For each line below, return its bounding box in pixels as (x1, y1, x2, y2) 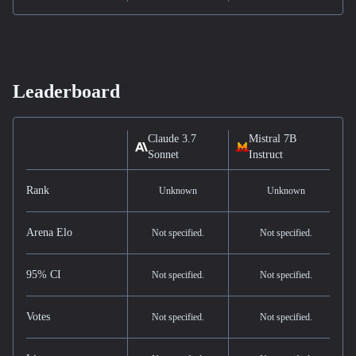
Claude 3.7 (148, 133, 196, 145)
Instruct (249, 149, 283, 161)
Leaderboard (13, 81, 120, 102)
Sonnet (148, 149, 179, 161)
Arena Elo (26, 226, 72, 238)
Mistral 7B (249, 133, 296, 145)
